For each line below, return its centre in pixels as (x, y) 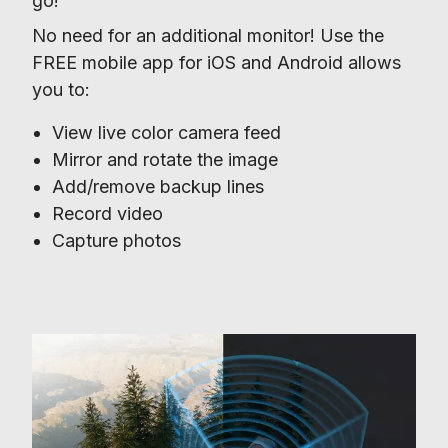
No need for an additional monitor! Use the (208, 35)
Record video (107, 213)
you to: (61, 89)
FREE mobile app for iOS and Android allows (216, 62)
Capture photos (116, 240)
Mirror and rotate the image (165, 159)
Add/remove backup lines (158, 186)
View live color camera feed (166, 132)
